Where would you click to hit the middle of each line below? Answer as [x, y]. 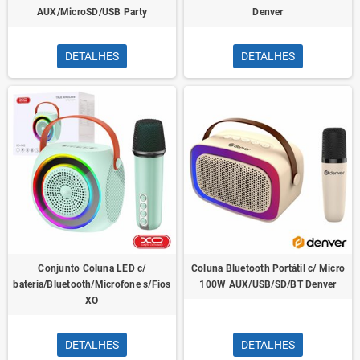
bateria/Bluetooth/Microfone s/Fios [92, 284]
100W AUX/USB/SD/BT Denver [268, 284]
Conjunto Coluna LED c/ [92, 268]
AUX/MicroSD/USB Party [92, 12]
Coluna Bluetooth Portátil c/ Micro [268, 268]
